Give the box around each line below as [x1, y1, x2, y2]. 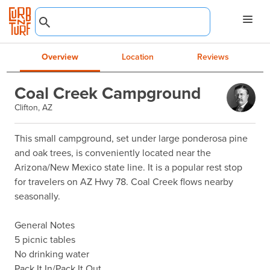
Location [121, 51, 154, 63]
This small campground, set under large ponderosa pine [14, 131, 248, 145]
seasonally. [14, 189, 60, 202]
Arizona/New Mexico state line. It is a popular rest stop [14, 160, 242, 174]
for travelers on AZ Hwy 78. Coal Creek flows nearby [14, 175, 233, 188]
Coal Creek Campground [14, 80, 201, 105]
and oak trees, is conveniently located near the [14, 146, 211, 159]
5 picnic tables [14, 233, 75, 246]
